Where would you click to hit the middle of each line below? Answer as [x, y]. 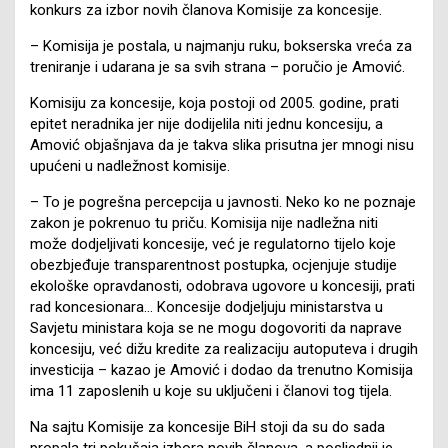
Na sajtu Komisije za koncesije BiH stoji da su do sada [207, 426]
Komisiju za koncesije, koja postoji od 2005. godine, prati [214, 102]
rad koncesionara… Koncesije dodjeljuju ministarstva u [206, 306]
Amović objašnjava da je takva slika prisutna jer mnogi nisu [222, 144]
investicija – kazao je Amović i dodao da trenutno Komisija [221, 369]
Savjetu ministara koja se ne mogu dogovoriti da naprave [216, 327]
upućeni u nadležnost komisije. [130, 165]
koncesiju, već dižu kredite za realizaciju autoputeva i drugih [224, 348]
